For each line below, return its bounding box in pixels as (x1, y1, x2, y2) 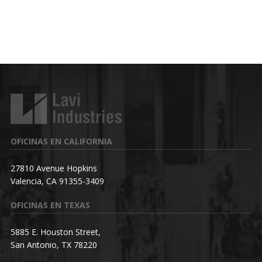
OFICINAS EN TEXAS (10, 199, 90, 211)
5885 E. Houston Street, (10, 226, 101, 237)
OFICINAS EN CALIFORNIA (10, 135, 112, 147)
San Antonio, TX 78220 (10, 239, 97, 250)
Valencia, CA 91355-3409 (10, 175, 104, 187)
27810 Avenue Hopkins (10, 162, 97, 174)
